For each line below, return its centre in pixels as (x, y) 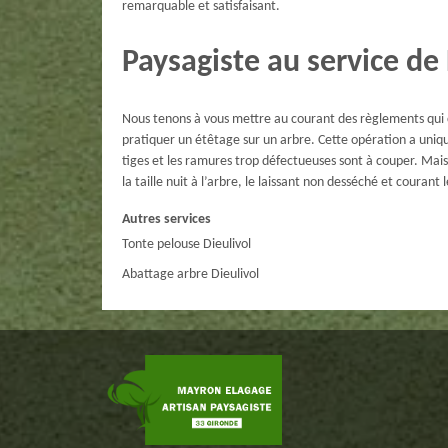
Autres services (166, 220)
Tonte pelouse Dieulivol (186, 245)
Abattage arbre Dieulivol (190, 275)
